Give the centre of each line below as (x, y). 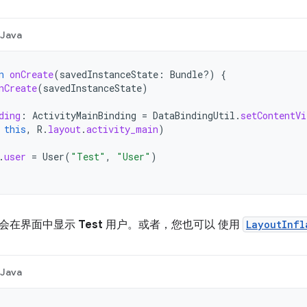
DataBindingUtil (194, 115)
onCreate (32, 74)
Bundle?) (193, 74)
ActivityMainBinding (84, 115)
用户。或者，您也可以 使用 (173, 225)
